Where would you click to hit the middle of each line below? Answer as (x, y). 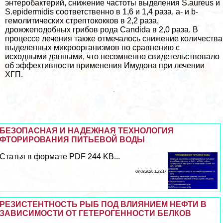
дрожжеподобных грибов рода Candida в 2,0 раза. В (102, 29)
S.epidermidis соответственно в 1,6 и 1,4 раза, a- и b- (102, 11)
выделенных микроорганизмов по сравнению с (92, 47)
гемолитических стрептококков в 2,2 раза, (82, 20)
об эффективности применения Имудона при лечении (105, 65)
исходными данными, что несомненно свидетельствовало (112, 56)
